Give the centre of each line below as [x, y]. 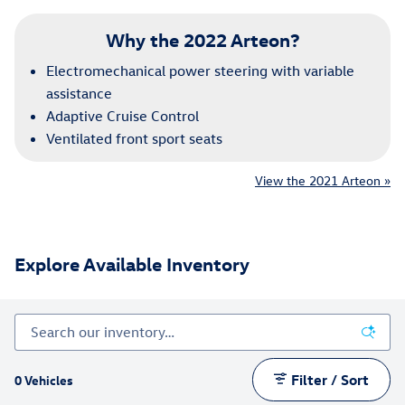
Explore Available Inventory [132, 264]
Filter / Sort [330, 379]
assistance [79, 94]
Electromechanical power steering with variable [200, 71]
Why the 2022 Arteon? [202, 38]
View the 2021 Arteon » [323, 181]
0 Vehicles [44, 380]
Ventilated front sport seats [134, 139]
